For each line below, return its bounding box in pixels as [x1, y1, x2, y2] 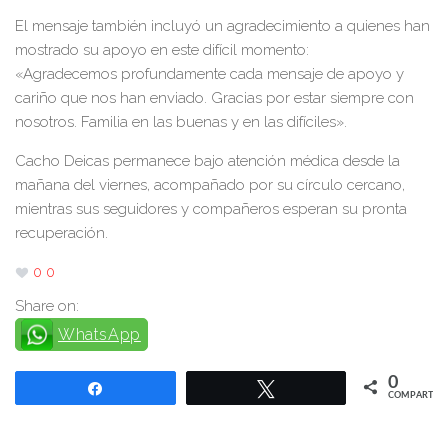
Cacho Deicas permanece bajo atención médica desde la [15, 152, 400, 171]
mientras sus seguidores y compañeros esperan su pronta [15, 200, 407, 219]
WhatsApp [58, 325, 141, 345]
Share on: [15, 297, 79, 316]
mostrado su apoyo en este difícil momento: [15, 41, 309, 60]
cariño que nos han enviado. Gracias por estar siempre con [15, 89, 414, 108]
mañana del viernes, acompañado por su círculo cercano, [15, 176, 405, 195]
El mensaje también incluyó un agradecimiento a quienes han [15, 17, 430, 36]
